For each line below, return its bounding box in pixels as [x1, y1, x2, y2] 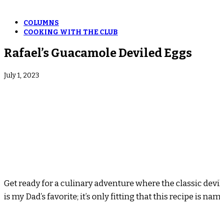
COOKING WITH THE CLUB [24, 28, 118, 36]
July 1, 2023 [4, 71, 39, 80]
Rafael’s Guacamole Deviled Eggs [4, 46, 192, 60]
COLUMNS [24, 19, 59, 27]
